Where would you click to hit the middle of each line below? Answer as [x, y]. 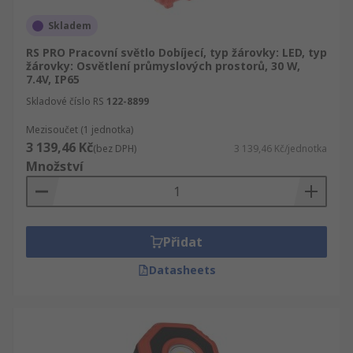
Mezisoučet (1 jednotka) [80, 130]
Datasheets [182, 270]
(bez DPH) [115, 149]
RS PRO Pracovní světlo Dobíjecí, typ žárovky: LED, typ [176, 52]
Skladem [70, 26]
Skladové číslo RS [65, 101]
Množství [55, 166]
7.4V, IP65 [53, 79]
